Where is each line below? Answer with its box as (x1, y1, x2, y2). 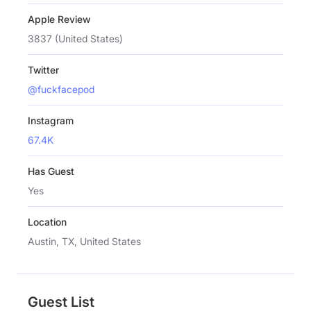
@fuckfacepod (28, 83, 94, 95)
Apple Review (28, 12, 90, 25)
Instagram (28, 114, 74, 126)
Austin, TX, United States (28, 235, 141, 247)
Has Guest (28, 165, 74, 177)
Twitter (28, 63, 59, 76)
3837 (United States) (28, 32, 123, 44)
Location (28, 215, 67, 228)
